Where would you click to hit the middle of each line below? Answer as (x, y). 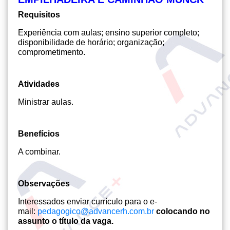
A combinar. (39, 152)
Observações (44, 184)
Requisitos (39, 15)
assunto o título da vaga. (66, 221)
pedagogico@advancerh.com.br (96, 211)
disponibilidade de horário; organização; (91, 42)
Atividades (39, 84)
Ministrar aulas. (46, 102)
